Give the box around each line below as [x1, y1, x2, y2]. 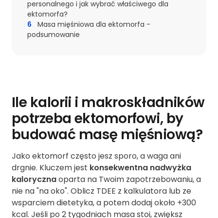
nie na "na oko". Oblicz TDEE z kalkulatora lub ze [12, 185, 191, 197]
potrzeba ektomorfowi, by [12, 109, 183, 128]
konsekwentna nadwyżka [90, 162, 191, 174]
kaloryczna [12, 174, 56, 185]
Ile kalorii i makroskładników [12, 93, 205, 112]
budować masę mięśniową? [12, 125, 203, 145]
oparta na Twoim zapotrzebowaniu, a [56, 174, 201, 185]
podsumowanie [27, 30, 80, 40]
